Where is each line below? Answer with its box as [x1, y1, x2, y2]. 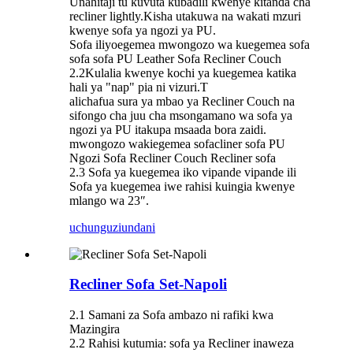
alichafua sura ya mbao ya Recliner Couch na [69, 94, 295, 108]
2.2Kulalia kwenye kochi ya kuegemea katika [69, 65, 296, 80]
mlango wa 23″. [69, 193, 149, 207]
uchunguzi [69, 220, 121, 234]
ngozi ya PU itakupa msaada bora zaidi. [69, 122, 266, 136]
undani [121, 220, 155, 234]
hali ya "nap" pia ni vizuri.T [69, 80, 208, 94]
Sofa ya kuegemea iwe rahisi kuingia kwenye [69, 179, 295, 193]
